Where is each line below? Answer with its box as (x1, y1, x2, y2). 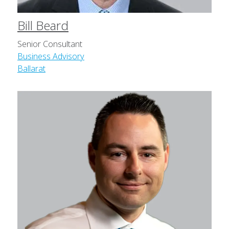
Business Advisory (17, 51, 84, 62)
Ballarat (17, 63, 45, 75)
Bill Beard (17, 17, 68, 34)
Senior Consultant (17, 38, 82, 50)
